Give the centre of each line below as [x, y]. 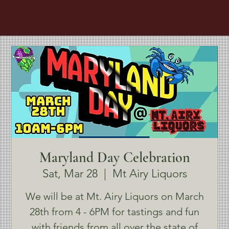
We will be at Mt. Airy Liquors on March [114, 196]
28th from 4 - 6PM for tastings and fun [114, 212]
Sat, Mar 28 [70, 174]
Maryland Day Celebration [114, 157]
